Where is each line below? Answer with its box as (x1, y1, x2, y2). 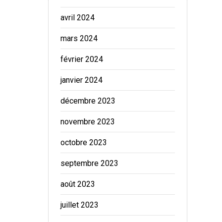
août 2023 (60, 179, 95, 189)
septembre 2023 (60, 159, 118, 168)
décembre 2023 (60, 96, 115, 106)
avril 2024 (60, 13, 95, 22)
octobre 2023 (60, 138, 107, 147)
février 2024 (60, 55, 103, 64)
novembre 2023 (60, 117, 115, 126)
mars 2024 (60, 34, 98, 43)
